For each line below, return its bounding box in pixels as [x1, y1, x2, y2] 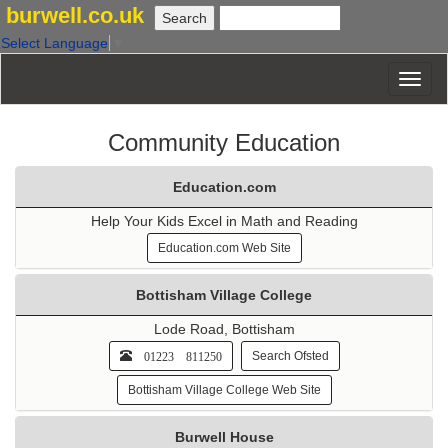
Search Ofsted [251, 349, 329, 364]
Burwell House [174, 429, 274, 446]
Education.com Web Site [157, 241, 291, 256]
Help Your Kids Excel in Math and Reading [90, 213, 358, 230]
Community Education [108, 129, 340, 157]
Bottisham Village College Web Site [127, 383, 321, 398]
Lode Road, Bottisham [153, 321, 295, 338]
